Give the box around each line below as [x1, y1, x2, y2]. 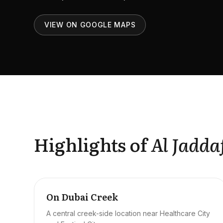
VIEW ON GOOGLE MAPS [44, 20, 136, 29]
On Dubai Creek [46, 190, 118, 204]
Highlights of [34, 131, 147, 157]
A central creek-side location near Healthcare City [46, 209, 210, 218]
